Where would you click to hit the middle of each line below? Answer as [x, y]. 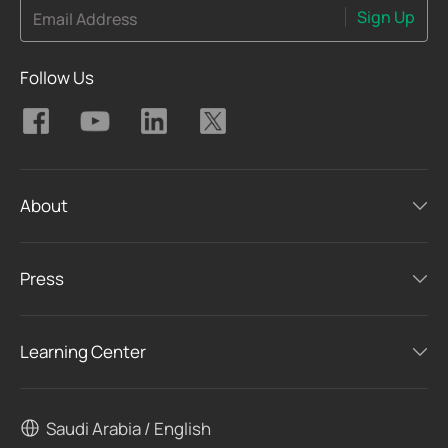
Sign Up [386, 17]
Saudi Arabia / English [128, 428]
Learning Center [83, 352]
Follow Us [57, 78]
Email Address [85, 18]
